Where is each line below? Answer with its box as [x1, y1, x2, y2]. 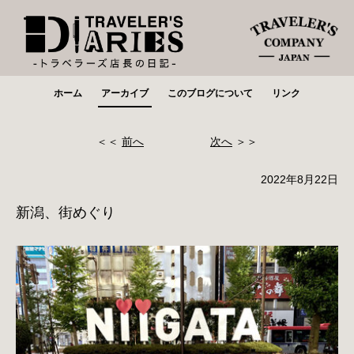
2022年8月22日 [261, 172, 338, 186]
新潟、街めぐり [16, 204, 115, 220]
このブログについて [168, 87, 253, 99]
